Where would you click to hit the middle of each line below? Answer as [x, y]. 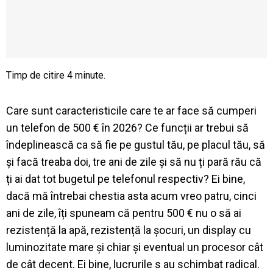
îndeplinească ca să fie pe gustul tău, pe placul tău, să [136, 144]
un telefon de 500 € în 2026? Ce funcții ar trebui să [127, 127]
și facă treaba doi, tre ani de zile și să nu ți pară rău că [134, 161]
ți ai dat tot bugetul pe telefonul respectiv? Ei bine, [126, 179]
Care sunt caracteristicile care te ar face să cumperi [131, 110]
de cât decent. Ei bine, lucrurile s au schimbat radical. [133, 264]
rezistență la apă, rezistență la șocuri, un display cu [129, 230]
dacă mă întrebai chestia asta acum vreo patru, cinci [131, 196]
